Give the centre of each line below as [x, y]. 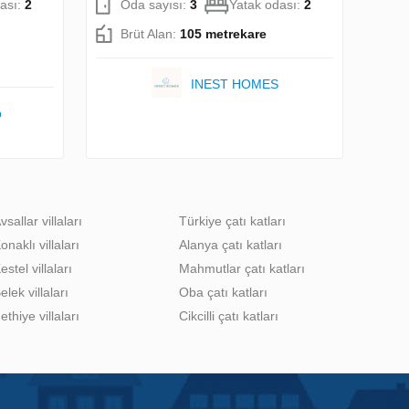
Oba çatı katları [223, 292]
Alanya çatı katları [231, 244]
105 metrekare [223, 33]
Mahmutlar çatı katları [242, 268]
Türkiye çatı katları [232, 220]
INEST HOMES [234, 84]
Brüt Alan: [150, 33]
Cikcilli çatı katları [229, 315]
